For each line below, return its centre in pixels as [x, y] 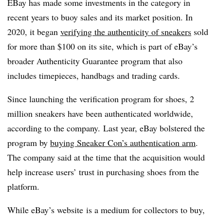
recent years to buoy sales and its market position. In [100, 17]
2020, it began [34, 31]
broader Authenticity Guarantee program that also [95, 61]
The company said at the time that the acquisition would [106, 157]
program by [29, 142]
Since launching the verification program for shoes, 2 [101, 99]
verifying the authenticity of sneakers [126, 31]
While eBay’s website [45, 209]
